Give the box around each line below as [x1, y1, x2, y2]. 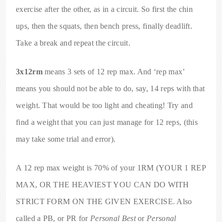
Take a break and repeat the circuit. [16, 38, 130, 47]
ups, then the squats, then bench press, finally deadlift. [16, 21, 193, 30]
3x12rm [16, 67, 43, 76]
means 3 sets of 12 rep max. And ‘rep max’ [42, 67, 185, 76]
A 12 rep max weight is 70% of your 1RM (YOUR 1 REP [16, 163, 206, 172]
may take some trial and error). [16, 134, 116, 143]
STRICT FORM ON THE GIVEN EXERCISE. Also [16, 197, 192, 206]
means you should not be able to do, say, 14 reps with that [16, 84, 205, 93]
